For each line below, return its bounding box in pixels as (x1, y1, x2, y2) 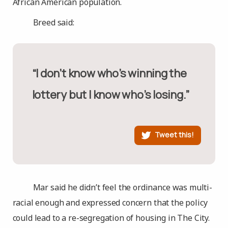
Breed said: (33, 17, 74, 28)
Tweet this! (155, 129, 194, 139)
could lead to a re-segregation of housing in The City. (12, 212, 210, 223)
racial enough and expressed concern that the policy (12, 197, 208, 208)
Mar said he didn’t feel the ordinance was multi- (33, 182, 212, 193)
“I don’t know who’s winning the (32, 66, 39, 81)
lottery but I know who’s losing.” (32, 87, 189, 102)
